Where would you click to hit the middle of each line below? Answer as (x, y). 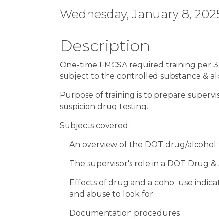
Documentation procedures (125, 213)
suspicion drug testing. (105, 106)
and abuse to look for (111, 194)
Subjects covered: (96, 125)
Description (105, 46)
